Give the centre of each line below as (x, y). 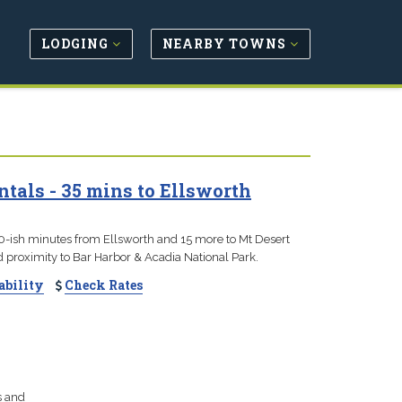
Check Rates (103, 285)
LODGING (77, 43)
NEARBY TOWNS (226, 43)
